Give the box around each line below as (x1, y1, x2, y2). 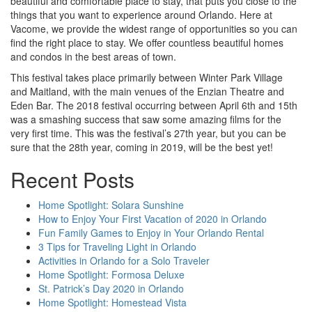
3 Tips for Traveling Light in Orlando (38, 239, 196, 253)
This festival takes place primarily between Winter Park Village (10, 70, 283, 84)
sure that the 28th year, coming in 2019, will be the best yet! (10, 139, 273, 154)
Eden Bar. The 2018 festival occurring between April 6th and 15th (10, 97, 297, 112)
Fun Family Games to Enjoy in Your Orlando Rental (38, 225, 264, 240)
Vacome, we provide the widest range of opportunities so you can (10, 21, 297, 36)
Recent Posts (10, 164, 134, 194)
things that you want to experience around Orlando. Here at (10, 7, 272, 22)
